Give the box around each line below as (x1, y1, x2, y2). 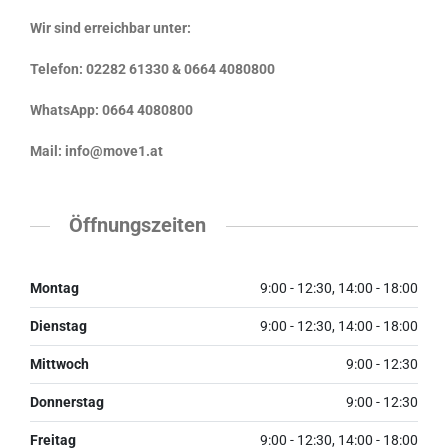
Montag (30, 279, 79, 296)
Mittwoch (30, 355, 89, 372)
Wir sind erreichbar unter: (30, 20, 191, 37)
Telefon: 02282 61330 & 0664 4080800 (30, 61, 275, 78)
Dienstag (30, 317, 87, 334)
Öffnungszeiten (69, 214, 207, 238)
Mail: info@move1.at (30, 143, 163, 160)
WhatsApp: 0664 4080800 (30, 102, 193, 119)
